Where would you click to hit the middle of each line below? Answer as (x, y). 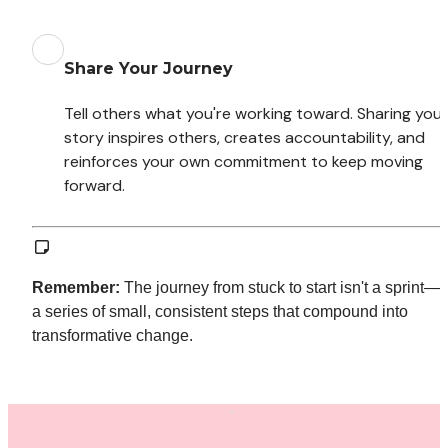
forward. (94, 185)
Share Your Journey (148, 68)
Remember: (76, 287)
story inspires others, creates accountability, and (244, 137)
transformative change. (112, 335)
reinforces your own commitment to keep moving (243, 161)
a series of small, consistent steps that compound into (220, 311)
